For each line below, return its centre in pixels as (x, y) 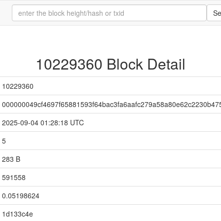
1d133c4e (18, 214)
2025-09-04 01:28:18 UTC (43, 122)
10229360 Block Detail (110, 63)
